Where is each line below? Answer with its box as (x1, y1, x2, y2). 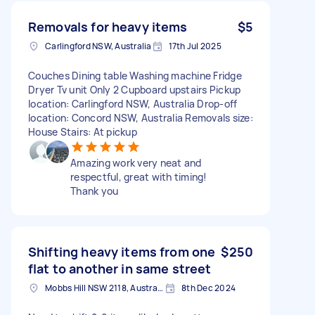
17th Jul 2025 (168, 39, 221, 52)
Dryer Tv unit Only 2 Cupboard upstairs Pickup (28, 82, 241, 96)
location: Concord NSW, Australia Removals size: (28, 110, 253, 124)
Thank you (70, 184, 119, 198)
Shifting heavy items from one (28, 243, 216, 260)
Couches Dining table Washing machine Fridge (28, 68, 242, 82)
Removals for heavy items (28, 18, 188, 35)
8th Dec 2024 (181, 281, 236, 294)
